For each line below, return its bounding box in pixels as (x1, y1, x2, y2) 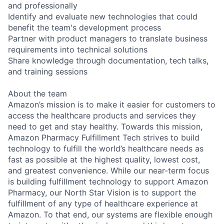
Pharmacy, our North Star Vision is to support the (8, 187, 196, 197)
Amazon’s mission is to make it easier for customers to (8, 99, 215, 109)
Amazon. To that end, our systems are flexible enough (8, 209, 212, 219)
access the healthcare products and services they (8, 110, 196, 120)
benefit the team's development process (8, 22, 161, 32)
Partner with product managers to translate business (8, 33, 207, 43)
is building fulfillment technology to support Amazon (8, 176, 208, 186)
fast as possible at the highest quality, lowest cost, (8, 154, 200, 164)
